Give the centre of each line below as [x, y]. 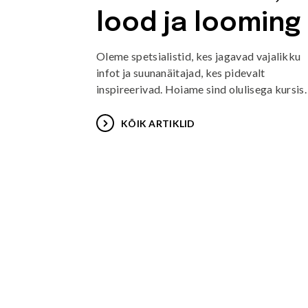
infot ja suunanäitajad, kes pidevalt [181, 73]
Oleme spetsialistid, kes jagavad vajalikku [199, 56]
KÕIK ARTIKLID [158, 123]
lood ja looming [199, 24]
